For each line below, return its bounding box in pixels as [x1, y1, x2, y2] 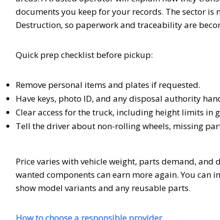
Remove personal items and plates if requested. [16, 79, 200, 90]
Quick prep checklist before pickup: [16, 49, 153, 60]
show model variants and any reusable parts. [16, 182, 191, 193]
